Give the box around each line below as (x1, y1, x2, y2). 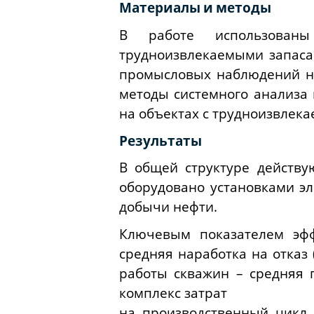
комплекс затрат (119, 283, 227, 301)
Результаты (119, 131, 202, 149)
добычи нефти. (119, 198, 217, 216)
